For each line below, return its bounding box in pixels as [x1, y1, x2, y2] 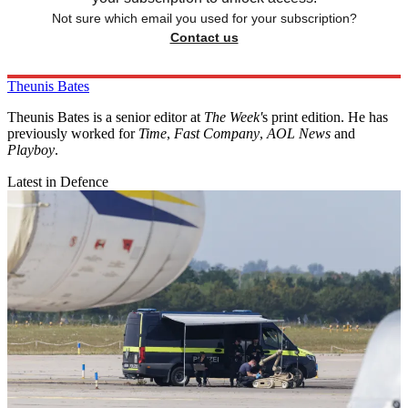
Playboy [7, 142, 55, 158]
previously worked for [7, 126, 138, 142]
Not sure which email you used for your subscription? [51, 11, 357, 26]
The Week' [204, 109, 262, 126]
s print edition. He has [262, 109, 388, 126]
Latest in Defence [7, 174, 108, 190]
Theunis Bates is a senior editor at [7, 109, 204, 126]
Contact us [169, 30, 239, 46]
